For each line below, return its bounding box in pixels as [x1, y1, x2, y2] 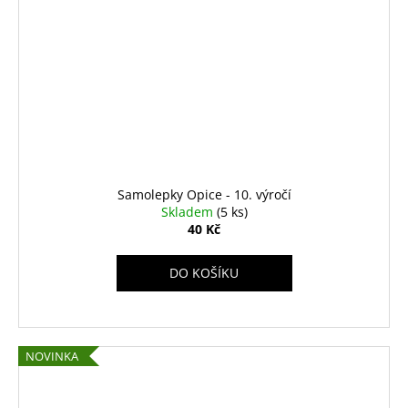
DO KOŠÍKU [169, 264, 239, 282]
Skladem [160, 203, 217, 221]
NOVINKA [25, 348, 78, 365]
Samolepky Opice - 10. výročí [117, 186, 291, 204]
